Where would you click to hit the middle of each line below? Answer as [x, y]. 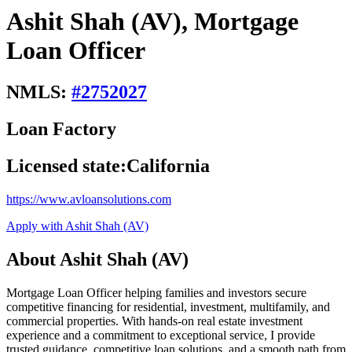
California [168, 166]
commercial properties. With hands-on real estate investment [154, 321]
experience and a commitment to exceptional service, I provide [161, 335]
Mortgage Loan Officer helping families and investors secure [156, 292]
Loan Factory [61, 129]
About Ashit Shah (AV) [97, 259]
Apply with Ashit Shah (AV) [77, 225]
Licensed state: [66, 166]
